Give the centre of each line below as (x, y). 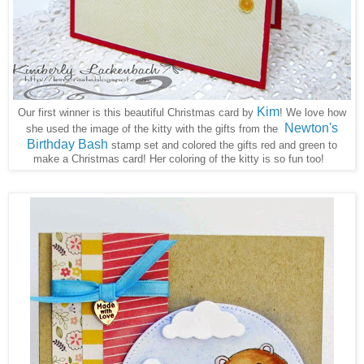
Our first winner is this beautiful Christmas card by (137, 112)
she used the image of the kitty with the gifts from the (154, 128)
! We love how (313, 112)
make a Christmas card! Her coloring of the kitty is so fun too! (182, 158)
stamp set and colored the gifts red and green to (224, 145)
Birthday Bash (67, 144)
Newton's (311, 128)
